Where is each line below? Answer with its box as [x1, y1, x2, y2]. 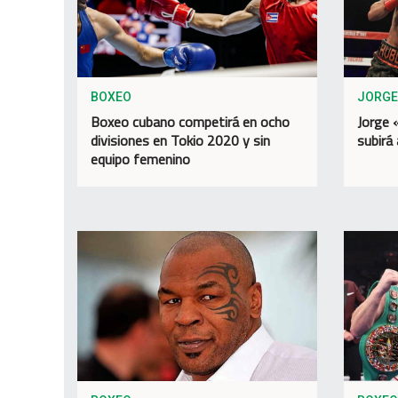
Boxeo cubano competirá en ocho [91, 110, 290, 132]
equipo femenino [91, 147, 190, 170]
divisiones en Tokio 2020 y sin [91, 129, 270, 151]
